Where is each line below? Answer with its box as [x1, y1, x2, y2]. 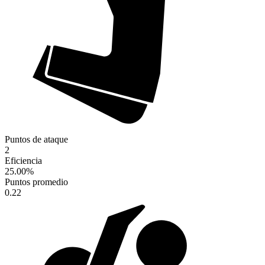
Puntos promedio [5, 177, 68, 188]
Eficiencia [5, 156, 42, 166]
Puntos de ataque [5, 134, 68, 145]
